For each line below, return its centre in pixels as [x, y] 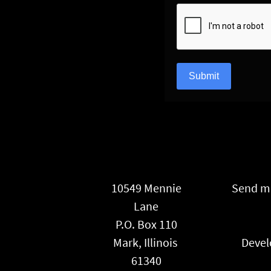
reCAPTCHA [214, 13]
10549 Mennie [146, 188]
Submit [204, 76]
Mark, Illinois [146, 242]
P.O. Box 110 [146, 224]
